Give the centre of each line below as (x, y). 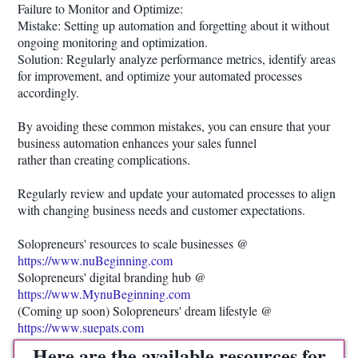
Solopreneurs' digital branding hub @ (112, 277)
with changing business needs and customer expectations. (161, 210)
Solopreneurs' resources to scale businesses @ (133, 243)
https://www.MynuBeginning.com (104, 294)
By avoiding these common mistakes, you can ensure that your (174, 126)
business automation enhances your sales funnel (137, 143)
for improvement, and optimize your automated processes (160, 76)
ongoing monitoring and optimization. (113, 42)
